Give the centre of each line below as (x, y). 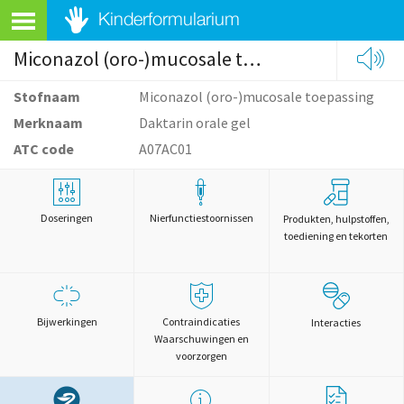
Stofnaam (47, 96)
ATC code (44, 149)
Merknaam (48, 123)
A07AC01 (166, 149)
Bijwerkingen (67, 321)
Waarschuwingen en (201, 339)
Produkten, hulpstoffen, (336, 219)
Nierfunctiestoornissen (201, 218)
